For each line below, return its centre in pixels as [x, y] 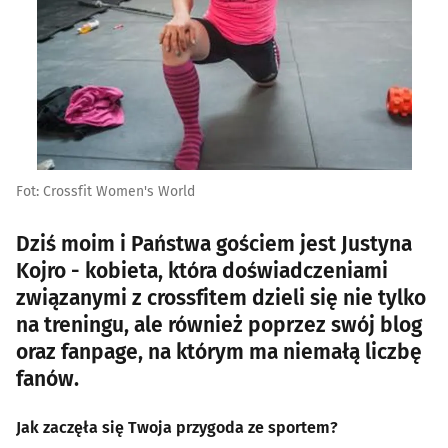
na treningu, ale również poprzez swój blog [219, 324]
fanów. [47, 378]
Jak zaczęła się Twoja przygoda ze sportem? [177, 427]
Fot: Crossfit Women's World [105, 191]
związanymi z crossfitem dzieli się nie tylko [221, 297]
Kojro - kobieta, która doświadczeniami [202, 270]
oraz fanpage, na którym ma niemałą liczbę [219, 351]
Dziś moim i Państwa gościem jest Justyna [214, 243]
